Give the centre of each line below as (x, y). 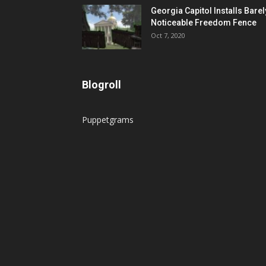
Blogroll (102, 85)
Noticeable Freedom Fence (204, 23)
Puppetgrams (108, 120)
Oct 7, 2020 (168, 36)
